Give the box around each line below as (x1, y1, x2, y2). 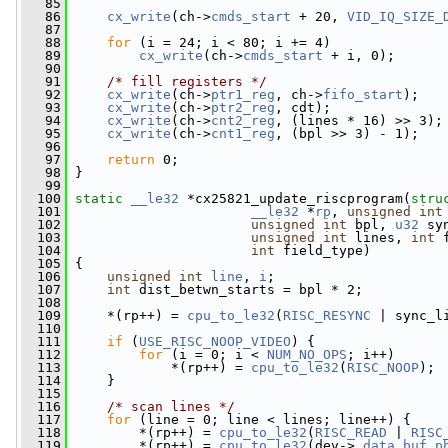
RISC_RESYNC (283, 308, 371, 323)
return (107, 152, 155, 167)
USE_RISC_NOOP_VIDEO (139, 334, 291, 349)
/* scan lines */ (107, 399, 235, 414)
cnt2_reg (211, 113, 275, 128)
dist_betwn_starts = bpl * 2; (131, 282, 363, 297)
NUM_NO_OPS (267, 347, 347, 362)
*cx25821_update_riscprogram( (179, 191, 411, 206)
